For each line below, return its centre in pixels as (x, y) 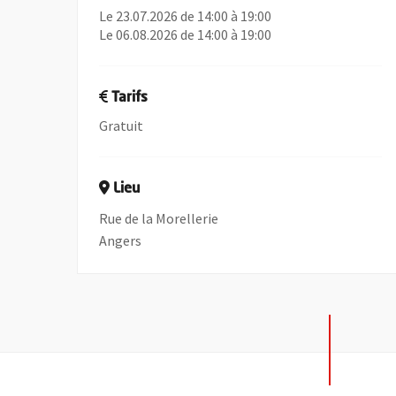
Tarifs (130, 98)
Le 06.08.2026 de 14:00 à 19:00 (186, 34)
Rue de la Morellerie (159, 218)
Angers (121, 240)
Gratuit (122, 126)
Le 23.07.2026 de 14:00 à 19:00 (186, 16)
